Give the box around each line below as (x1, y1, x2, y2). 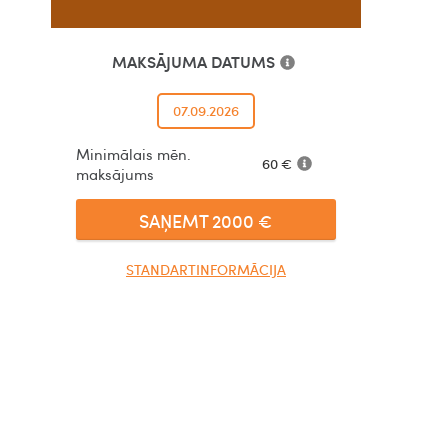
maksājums (76, 163, 154, 184)
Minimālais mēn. (76, 143, 191, 164)
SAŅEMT (139, 207, 213, 233)
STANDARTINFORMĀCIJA (125, 259, 286, 279)
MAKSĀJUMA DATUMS (111, 49, 275, 73)
